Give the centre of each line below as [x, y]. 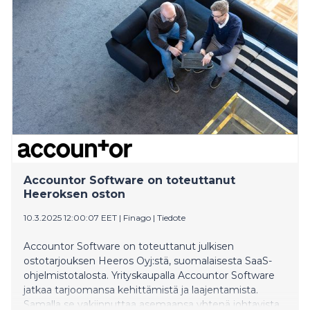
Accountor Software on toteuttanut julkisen [129, 246]
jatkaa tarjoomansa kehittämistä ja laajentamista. [141, 290]
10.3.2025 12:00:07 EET [70, 217]
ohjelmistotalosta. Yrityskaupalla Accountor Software [149, 275]
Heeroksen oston [74, 194]
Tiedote [171, 217]
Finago [137, 217]
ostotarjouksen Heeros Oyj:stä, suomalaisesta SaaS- [148, 261]
